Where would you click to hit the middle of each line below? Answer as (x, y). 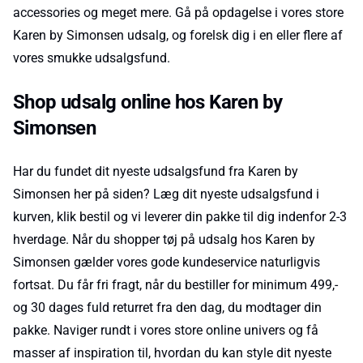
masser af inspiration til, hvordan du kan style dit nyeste (172, 353)
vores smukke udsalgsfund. (92, 58)
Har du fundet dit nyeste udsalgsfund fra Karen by (156, 171)
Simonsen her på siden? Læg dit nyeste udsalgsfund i (166, 194)
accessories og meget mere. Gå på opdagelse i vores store (178, 13)
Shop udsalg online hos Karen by (148, 102)
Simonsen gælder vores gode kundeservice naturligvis (167, 262)
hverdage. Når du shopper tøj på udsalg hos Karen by (164, 239)
